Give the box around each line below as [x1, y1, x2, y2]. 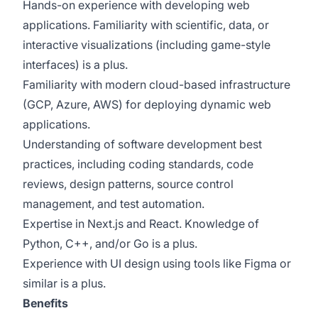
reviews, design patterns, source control [23, 177, 234, 191]
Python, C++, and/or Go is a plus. [23, 236, 197, 251]
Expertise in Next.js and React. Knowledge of [23, 216, 259, 231]
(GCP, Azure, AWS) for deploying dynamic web [23, 97, 271, 111]
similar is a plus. [23, 276, 106, 290]
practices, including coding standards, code [23, 157, 253, 171]
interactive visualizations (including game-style [23, 38, 270, 52]
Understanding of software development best [23, 137, 262, 151]
